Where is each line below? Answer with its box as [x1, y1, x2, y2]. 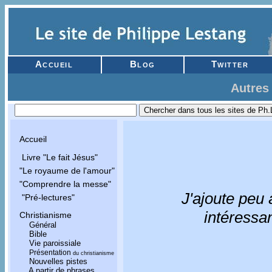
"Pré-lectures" [19, 192, 75, 202]
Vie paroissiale [29, 239, 81, 248]
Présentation [29, 248, 71, 257]
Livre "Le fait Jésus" [19, 152, 98, 162]
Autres [231, 81, 269, 95]
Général [29, 220, 56, 229]
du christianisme [71, 250, 114, 256]
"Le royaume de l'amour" [19, 166, 115, 175]
